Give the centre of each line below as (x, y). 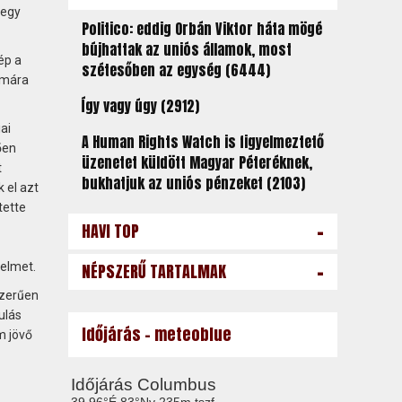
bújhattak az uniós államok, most (186, 49)
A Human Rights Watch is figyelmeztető (202, 142)
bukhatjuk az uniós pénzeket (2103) (193, 183)
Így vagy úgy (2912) (140, 106)
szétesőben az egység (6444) (175, 70)
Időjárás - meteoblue (156, 334)
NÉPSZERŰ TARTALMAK (153, 271)
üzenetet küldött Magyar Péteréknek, (197, 162)
